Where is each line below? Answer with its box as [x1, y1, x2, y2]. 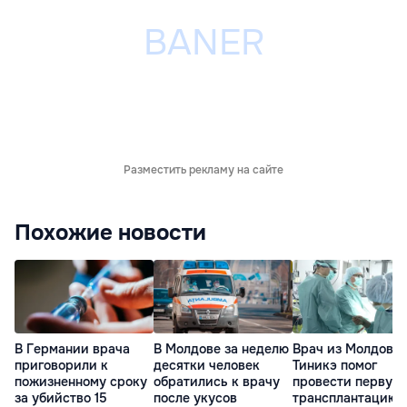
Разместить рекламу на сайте [124, 163, 283, 178]
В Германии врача [15, 340, 130, 357]
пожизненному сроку [15, 372, 147, 390]
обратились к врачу [154, 372, 280, 390]
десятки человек [154, 356, 260, 373]
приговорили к [15, 356, 108, 373]
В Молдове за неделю [154, 340, 289, 357]
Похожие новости [15, 219, 206, 247]
